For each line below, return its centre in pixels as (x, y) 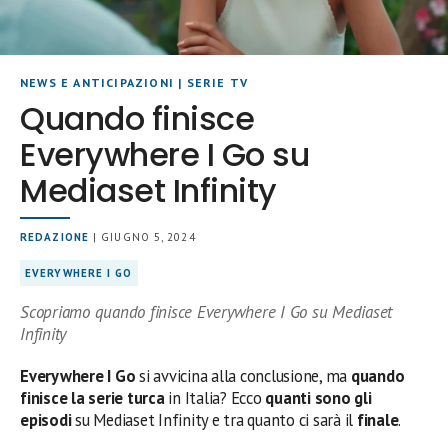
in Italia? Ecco (215, 398)
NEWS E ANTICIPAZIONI (97, 82)
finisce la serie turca (92, 398)
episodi (48, 420)
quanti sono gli (318, 398)
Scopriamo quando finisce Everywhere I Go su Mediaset (206, 312)
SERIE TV (217, 82)
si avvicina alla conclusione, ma (243, 376)
